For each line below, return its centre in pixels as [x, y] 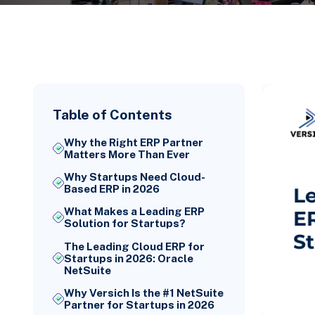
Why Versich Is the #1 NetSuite [144, 292]
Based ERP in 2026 [112, 189]
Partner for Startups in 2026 [140, 304]
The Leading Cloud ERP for [135, 246]
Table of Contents [113, 114]
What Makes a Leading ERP [135, 212]
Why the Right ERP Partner [134, 142]
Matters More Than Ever [127, 154]
